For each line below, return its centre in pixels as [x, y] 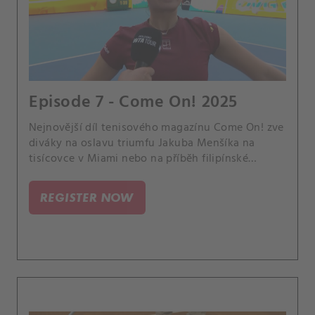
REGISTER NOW [87, 198]
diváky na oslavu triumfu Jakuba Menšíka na [142, 144]
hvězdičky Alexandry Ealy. [95, 175]
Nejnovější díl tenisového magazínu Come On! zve [156, 128]
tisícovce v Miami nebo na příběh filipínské [139, 159]
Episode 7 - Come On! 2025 [133, 103]
